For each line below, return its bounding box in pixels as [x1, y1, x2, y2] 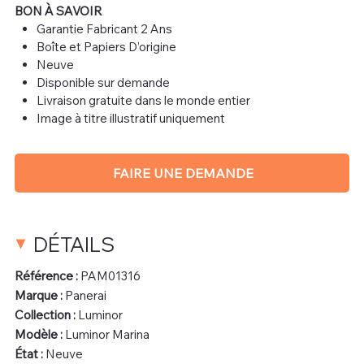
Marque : [14, 287, 65, 303]
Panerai [64, 287, 106, 303]
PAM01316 [77, 267, 141, 284]
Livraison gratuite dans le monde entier [36, 92, 250, 108]
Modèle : [14, 326, 65, 342]
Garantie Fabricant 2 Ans [36, 20, 172, 37]
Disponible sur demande [36, 74, 170, 90]
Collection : [14, 306, 78, 323]
